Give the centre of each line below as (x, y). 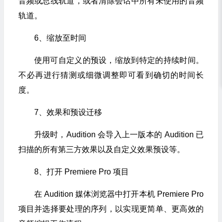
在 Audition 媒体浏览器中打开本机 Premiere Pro (119, 194)
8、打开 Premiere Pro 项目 (81, 172)
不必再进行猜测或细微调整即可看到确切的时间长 (111, 75)
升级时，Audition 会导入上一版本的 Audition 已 (119, 135)
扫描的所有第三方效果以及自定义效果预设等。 (101, 150)
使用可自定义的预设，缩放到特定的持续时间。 (119, 60)
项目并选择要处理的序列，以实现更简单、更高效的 (111, 209)
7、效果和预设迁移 (68, 112)
